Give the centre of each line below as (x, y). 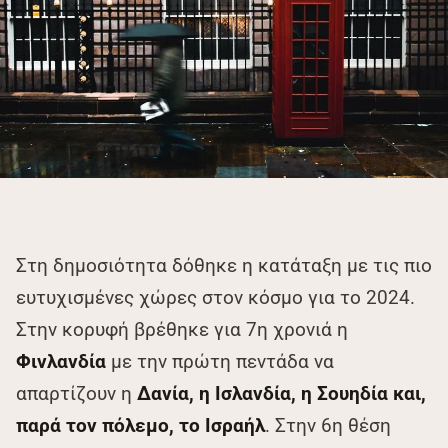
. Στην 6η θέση (328, 425)
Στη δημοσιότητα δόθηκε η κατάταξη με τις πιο (224, 265)
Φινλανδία (63, 361)
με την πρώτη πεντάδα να (222, 361)
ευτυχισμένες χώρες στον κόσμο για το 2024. (215, 297)
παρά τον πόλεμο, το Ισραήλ (140, 425)
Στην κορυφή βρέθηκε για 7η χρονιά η (182, 329)
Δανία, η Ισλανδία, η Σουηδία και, (281, 393)
